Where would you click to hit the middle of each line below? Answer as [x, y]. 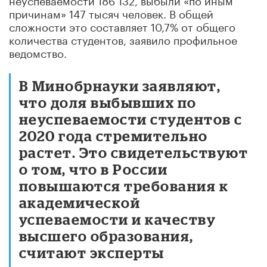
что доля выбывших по [108, 102]
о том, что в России [94, 169]
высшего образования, [106, 235]
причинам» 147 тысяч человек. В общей [111, 12]
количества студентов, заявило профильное [123, 38]
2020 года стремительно [114, 135]
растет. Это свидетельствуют [134, 152]
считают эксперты [92, 252]
